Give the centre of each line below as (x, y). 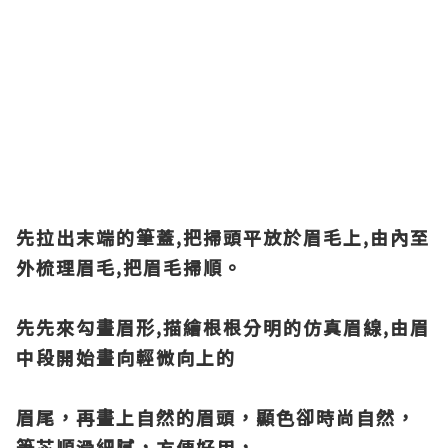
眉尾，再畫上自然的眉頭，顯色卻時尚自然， (216, 417)
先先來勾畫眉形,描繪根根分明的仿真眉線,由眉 (223, 327)
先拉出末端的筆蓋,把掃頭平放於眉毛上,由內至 (223, 237)
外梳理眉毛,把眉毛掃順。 (129, 267)
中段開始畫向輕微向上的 (126, 357)
